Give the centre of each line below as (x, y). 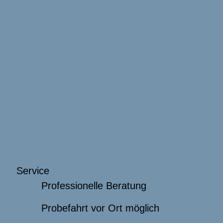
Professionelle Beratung (94, 186)
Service (33, 171)
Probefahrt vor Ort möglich (100, 208)
